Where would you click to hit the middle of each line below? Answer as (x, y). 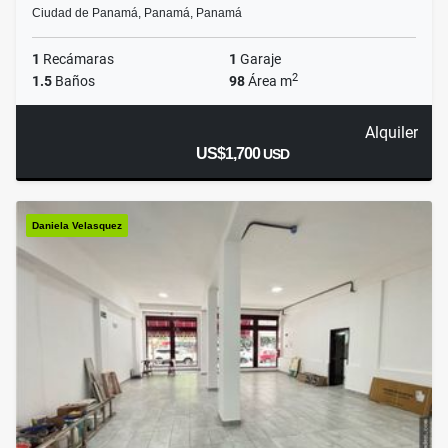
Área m (268, 81)
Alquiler (391, 133)
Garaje (259, 59)
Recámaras (77, 59)
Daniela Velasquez (77, 226)
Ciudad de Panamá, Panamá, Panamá (137, 13)
